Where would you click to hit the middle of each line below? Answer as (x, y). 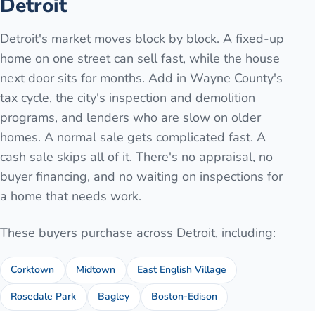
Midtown (96, 269)
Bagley (114, 297)
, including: (245, 232)
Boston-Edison (184, 297)
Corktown (33, 269)
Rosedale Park (44, 297)
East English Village (181, 269)
